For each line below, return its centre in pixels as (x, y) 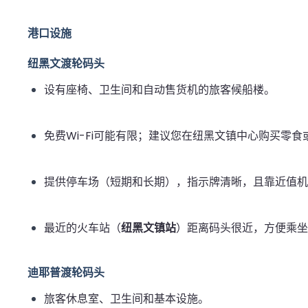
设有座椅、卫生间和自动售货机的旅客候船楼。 (159, 90)
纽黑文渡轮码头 (66, 64)
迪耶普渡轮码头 (66, 273)
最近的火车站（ (82, 228)
